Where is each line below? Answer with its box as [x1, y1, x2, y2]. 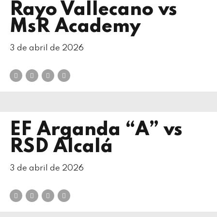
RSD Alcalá [10, 137, 113, 156]
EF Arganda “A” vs [10, 120, 183, 139]
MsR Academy [10, 17, 140, 36]
